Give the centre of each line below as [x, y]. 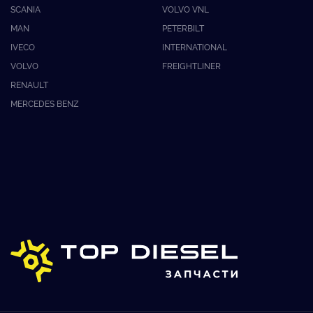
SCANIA [26, 9]
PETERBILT [183, 28]
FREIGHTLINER [192, 65]
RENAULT [29, 84]
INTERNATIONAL [195, 46]
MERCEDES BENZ [45, 103]
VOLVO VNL [186, 9]
